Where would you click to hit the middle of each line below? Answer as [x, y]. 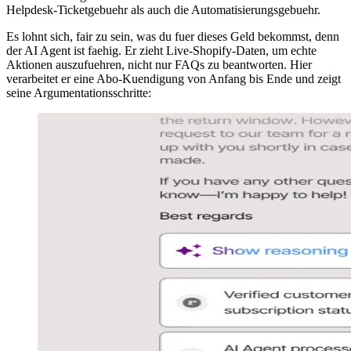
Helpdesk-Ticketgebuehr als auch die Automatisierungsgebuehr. [163, 10]
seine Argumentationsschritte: [79, 93]
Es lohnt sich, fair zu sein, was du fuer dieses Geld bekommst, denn [173, 37]
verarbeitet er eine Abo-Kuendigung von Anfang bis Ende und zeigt [174, 79]
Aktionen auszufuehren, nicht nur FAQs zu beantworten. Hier [159, 65]
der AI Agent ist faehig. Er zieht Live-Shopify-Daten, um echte [161, 51]
